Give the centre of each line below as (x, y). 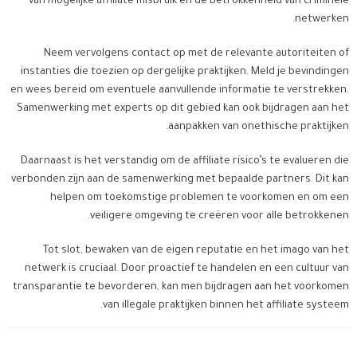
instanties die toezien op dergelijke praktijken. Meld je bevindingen (185, 73)
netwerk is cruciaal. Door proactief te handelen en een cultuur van (187, 270)
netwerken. (322, 20)
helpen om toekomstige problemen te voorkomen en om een (200, 199)
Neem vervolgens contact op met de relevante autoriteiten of (196, 55)
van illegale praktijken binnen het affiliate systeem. (226, 306)
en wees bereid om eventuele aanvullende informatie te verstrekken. (180, 91)
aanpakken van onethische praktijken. (259, 128)
